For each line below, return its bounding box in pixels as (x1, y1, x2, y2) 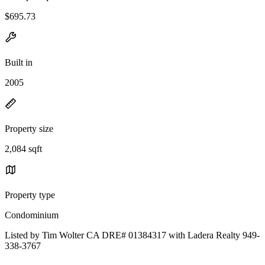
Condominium (5, 209, 59, 220)
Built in (5, 57, 33, 67)
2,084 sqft (5, 143, 42, 154)
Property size (5, 123, 53, 134)
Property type (5, 189, 55, 200)
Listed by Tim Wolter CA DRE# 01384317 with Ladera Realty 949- (5, 230, 260, 240)
